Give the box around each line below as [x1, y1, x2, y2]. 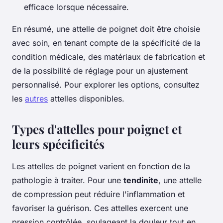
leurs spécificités [12, 135, 105, 152]
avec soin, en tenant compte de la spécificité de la [12, 37, 201, 48]
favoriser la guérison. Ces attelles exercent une [12, 203, 188, 213]
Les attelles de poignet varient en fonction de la [12, 161, 190, 171]
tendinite [123, 175, 158, 185]
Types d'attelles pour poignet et [12, 120, 182, 137]
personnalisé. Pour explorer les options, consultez [12, 79, 200, 90]
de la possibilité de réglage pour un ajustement [12, 65, 188, 76]
